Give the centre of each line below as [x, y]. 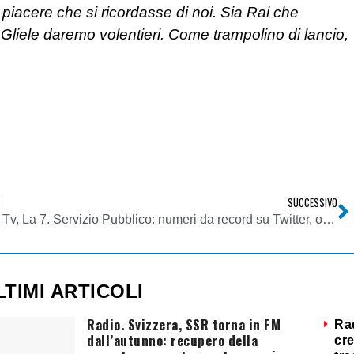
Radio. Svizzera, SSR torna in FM [184, 325]
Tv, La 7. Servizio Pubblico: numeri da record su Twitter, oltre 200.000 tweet [328, 220]
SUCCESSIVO [313, 203]
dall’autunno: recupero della [173, 341]
